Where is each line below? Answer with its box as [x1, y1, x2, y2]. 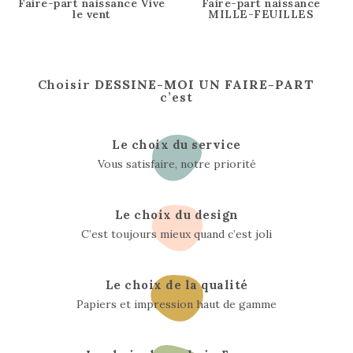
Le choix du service [112, 136, 241, 152]
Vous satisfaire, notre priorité [97, 156, 256, 171]
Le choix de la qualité [105, 277, 248, 292]
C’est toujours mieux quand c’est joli [81, 226, 272, 241]
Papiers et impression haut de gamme [76, 296, 277, 311]
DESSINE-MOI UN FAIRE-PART [95, 76, 315, 92]
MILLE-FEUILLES [208, 6, 314, 21]
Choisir [38, 76, 95, 92]
